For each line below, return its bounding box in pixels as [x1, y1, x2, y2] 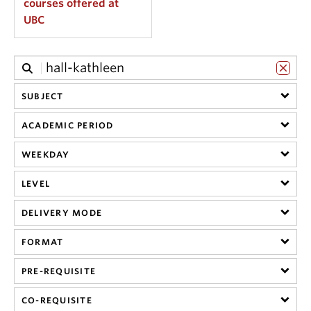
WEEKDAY [22, 149, 70, 160]
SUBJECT [22, 91, 64, 101]
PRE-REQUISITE [22, 266, 96, 276]
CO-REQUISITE [22, 295, 92, 305]
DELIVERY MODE [22, 208, 102, 218]
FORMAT [22, 237, 64, 247]
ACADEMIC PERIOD [22, 120, 114, 131]
